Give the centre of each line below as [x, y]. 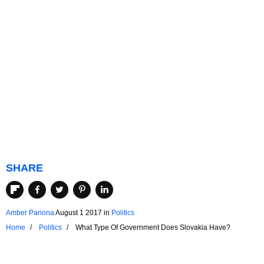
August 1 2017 [79, 212]
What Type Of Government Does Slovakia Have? [153, 227]
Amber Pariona [30, 212]
